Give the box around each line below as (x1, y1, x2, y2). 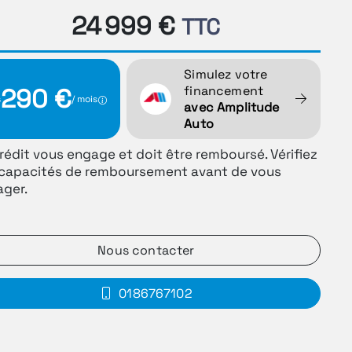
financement (184, 82, 264, 99)
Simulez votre (184, 65, 268, 82)
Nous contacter (97, 241, 195, 258)
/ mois (71, 92, 98, 105)
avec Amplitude (184, 98, 280, 115)
